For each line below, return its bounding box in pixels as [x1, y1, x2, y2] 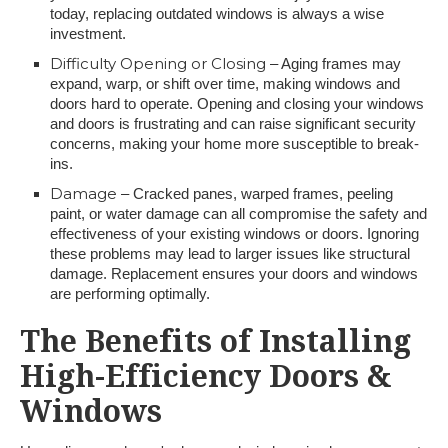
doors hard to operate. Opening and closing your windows [50, 95, 424, 112]
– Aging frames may [266, 55, 401, 72]
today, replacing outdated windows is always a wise [50, 5, 384, 22]
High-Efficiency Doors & [20, 359, 391, 394]
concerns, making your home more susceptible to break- [50, 135, 419, 152]
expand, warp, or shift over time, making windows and [50, 75, 400, 92]
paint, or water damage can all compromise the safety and [50, 205, 427, 222]
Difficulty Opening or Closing [50, 54, 266, 73]
